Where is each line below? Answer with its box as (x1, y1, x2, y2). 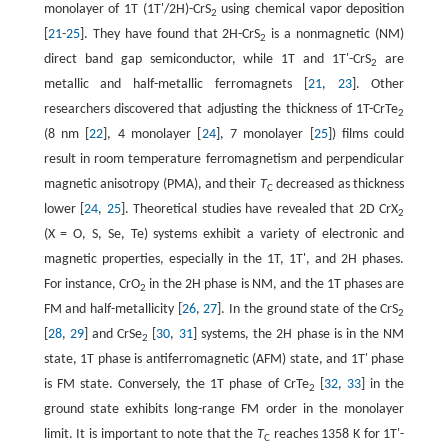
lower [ (43, 202, 85, 218)
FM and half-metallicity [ (43, 302, 182, 318)
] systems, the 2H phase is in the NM (192, 327, 405, 343)
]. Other (351, 77, 405, 93)
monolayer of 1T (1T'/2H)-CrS (43, 2, 211, 18)
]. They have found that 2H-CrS (79, 27, 261, 43)
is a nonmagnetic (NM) (266, 27, 405, 43)
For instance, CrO (43, 277, 141, 293)
